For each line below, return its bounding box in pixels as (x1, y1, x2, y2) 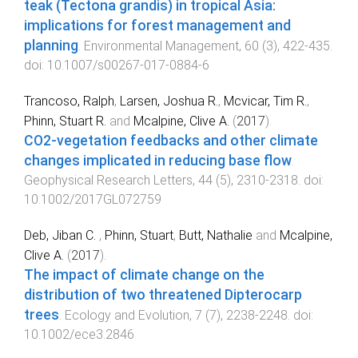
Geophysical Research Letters (24, 173, 193, 189)
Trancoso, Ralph (24, 93, 114, 109)
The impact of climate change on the (24, 267, 265, 284)
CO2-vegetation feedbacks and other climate (24, 133, 318, 149)
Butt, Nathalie (179, 228, 253, 244)
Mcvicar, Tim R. (224, 93, 307, 109)
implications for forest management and (24, 18, 291, 34)
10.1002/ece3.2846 (24, 327, 134, 343)
